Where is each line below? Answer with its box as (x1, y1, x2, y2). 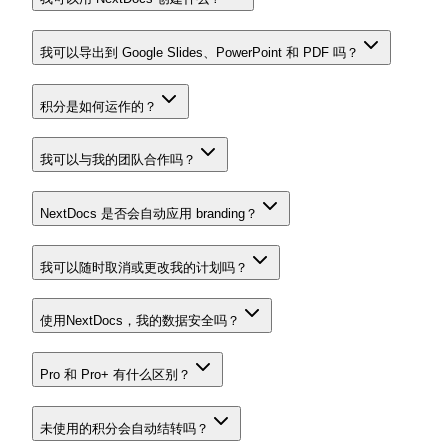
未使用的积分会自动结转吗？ (40, 420, 209, 436)
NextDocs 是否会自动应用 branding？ (40, 205, 258, 221)
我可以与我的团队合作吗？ (40, 152, 196, 168)
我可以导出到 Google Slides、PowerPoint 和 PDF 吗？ (40, 44, 359, 60)
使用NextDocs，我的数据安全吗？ (40, 313, 240, 329)
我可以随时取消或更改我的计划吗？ (40, 259, 248, 275)
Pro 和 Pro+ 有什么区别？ (40, 367, 191, 383)
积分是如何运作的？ (40, 98, 157, 114)
